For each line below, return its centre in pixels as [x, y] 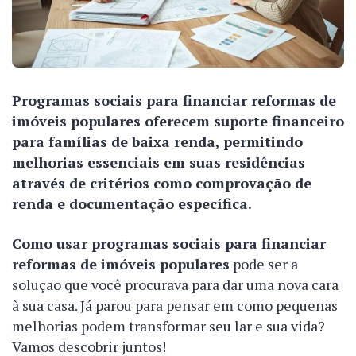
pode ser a [264, 264]
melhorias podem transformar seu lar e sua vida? [168, 326]
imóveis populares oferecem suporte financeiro [178, 121]
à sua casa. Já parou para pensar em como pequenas [175, 306]
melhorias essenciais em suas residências [159, 163]
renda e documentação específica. [132, 204]
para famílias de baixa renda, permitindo [157, 142]
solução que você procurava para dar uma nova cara [175, 285]
